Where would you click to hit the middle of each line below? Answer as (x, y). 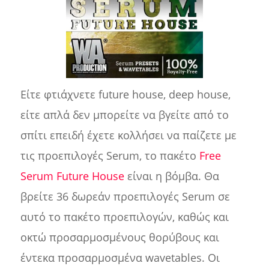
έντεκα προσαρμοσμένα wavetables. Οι (120, 258)
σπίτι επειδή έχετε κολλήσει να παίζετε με (128, 135)
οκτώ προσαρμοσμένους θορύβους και (119, 237)
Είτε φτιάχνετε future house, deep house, (125, 95)
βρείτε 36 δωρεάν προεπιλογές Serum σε (125, 197)
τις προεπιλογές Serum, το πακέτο (110, 156)
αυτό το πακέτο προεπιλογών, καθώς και (124, 217)
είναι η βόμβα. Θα (171, 176)
